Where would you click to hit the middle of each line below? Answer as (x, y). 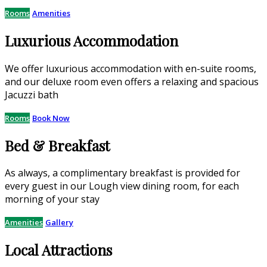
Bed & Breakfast (57, 145)
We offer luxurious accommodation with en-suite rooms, (131, 68)
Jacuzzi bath (32, 94)
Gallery (59, 223)
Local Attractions (58, 250)
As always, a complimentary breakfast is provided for (122, 173)
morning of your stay (52, 199)
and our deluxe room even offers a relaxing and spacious (132, 81)
